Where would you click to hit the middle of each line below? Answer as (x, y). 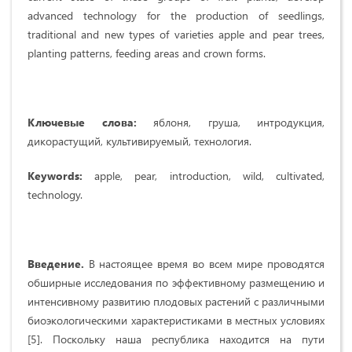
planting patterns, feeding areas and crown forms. (147, 53)
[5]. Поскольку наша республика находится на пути (176, 339)
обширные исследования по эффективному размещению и (176, 282)
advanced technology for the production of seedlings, (176, 15)
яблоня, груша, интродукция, (230, 122)
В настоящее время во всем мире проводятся (207, 263)
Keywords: (55, 175)
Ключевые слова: (82, 122)
